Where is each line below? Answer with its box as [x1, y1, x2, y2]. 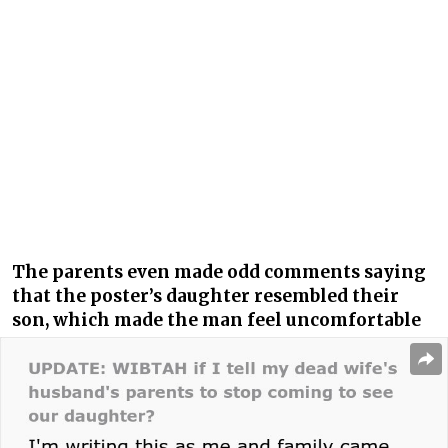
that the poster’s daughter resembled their [12, 285, 399, 308]
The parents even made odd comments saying [12, 261, 426, 284]
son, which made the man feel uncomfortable [12, 309, 421, 332]
